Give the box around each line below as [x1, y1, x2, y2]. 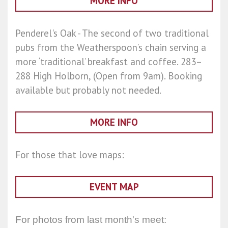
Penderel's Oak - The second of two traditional [15, 27, 209, 40]
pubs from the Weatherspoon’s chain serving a [15, 41, 206, 54]
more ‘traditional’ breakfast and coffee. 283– [15, 55, 202, 68]
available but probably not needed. [15, 84, 161, 97]
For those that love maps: [15, 149, 124, 161]
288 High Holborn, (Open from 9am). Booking [15, 70, 202, 82]
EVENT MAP [89, 181, 139, 193]
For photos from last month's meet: [15, 214, 166, 225]
